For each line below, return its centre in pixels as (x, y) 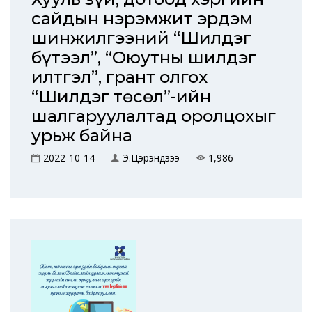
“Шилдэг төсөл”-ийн (121, 96)
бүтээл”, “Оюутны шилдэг (144, 57)
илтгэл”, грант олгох (119, 77)
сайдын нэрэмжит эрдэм (142, 18)
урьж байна (82, 135)
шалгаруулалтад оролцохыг (154, 116)
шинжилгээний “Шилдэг (141, 38)
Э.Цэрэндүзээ (151, 158)
